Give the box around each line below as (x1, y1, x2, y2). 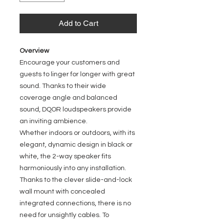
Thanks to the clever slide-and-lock (20, 176, 132, 183)
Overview (20, 47, 49, 54)
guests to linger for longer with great (20, 71, 135, 78)
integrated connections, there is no (20, 200, 131, 207)
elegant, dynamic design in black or (20, 141, 132, 148)
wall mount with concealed (20, 188, 105, 195)
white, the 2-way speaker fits (20, 153, 111, 160)
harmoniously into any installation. (20, 165, 126, 172)
